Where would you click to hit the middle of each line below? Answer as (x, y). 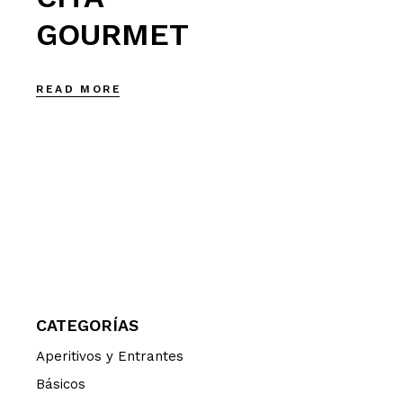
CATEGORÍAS (88, 325)
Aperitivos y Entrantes (110, 356)
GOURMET (113, 34)
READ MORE (79, 89)
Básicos (61, 384)
